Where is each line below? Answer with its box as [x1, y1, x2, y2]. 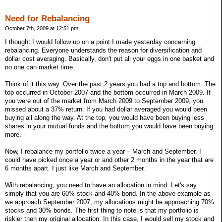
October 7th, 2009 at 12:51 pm [5, 25, 78, 31]
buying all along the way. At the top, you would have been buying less [5, 113, 204, 121]
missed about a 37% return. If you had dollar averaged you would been [5, 105, 207, 113]
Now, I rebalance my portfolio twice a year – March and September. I [5, 147, 201, 155]
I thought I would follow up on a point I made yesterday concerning [5, 38, 195, 46]
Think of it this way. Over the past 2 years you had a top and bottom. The [5, 80, 216, 88]
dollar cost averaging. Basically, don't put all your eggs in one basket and [5, 55, 214, 62]
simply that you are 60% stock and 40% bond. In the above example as [5, 189, 211, 197]
